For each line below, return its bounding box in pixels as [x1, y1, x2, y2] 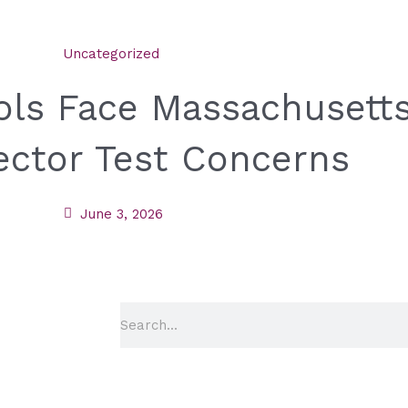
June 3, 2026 [80, 205, 164, 222]
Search [119, 303, 166, 321]
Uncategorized [63, 45, 159, 62]
